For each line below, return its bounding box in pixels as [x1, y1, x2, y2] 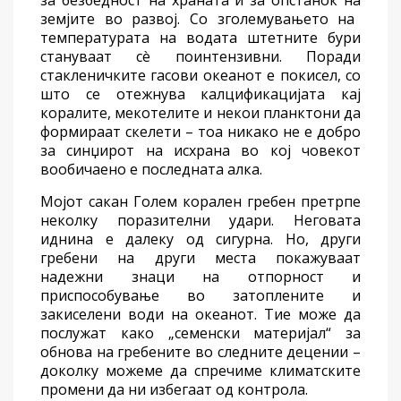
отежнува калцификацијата [115, 84, 341, 105]
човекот [302, 141, 362, 161]
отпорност [247, 267, 324, 287]
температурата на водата [40, 28, 237, 48]
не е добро [283, 122, 361, 142]
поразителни [116, 210, 210, 231]
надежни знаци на [40, 267, 248, 287]
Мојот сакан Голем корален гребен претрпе [40, 192, 361, 212]
